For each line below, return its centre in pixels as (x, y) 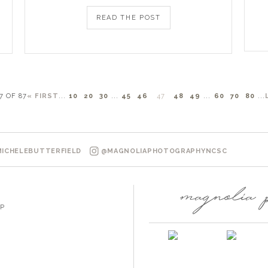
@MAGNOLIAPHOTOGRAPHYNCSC (163, 151)
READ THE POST (129, 17)
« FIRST (43, 96)
